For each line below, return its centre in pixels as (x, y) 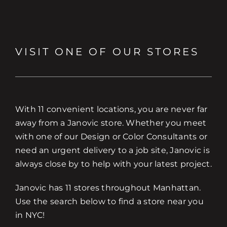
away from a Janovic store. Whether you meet (111, 123)
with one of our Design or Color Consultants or (111, 136)
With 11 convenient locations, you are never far (111, 109)
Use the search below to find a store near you (109, 201)
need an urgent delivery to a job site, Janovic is (112, 150)
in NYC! (30, 215)
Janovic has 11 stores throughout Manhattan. (108, 187)
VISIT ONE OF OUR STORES (107, 51)
